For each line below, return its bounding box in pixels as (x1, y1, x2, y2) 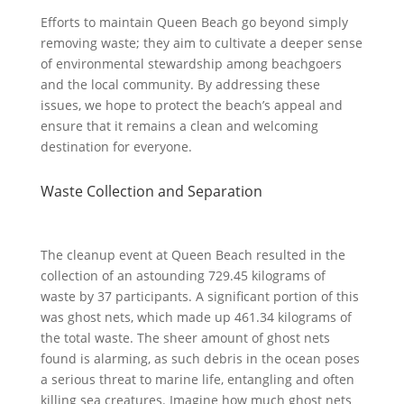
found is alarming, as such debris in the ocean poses (40, 350, 360, 367)
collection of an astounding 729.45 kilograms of (40, 267, 326, 284)
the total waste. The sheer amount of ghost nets (40, 329, 330, 346)
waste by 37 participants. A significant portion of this (40, 288, 359, 305)
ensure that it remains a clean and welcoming (40, 117, 318, 134)
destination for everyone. (40, 138, 192, 155)
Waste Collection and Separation (40, 181, 262, 201)
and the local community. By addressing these (40, 76, 320, 93)
